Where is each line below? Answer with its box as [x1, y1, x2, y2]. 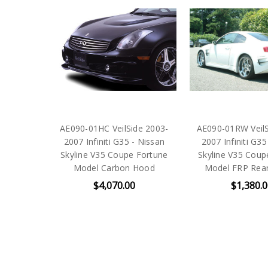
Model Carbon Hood [73, 162, 155, 173]
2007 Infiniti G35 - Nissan [63, 135, 165, 147]
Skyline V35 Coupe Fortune [60, 148, 168, 160]
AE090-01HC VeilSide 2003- [60, 122, 169, 134]
